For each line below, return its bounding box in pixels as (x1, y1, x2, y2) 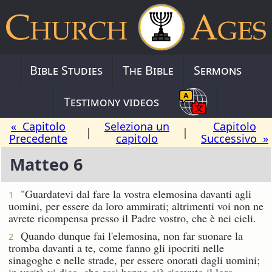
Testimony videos (64, 93, 160, 110)
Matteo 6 (9, 153, 83, 176)
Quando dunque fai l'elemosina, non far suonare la (13, 228, 243, 243)
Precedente (8, 131, 67, 146)
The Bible (123, 61, 174, 78)
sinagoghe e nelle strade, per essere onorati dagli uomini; (8, 252, 260, 267)
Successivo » (200, 131, 268, 146)
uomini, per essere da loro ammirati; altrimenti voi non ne (8, 198, 263, 213)
